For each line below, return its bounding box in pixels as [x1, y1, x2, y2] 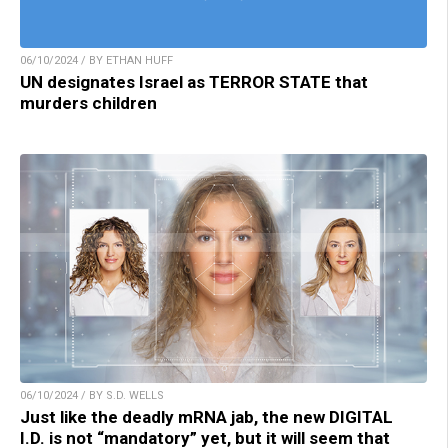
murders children [20, 93, 157, 114]
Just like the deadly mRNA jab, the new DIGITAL [20, 407, 393, 428]
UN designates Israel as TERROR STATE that [20, 72, 368, 93]
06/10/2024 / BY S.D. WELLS [20, 389, 164, 403]
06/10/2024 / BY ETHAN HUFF [20, 54, 173, 68]
